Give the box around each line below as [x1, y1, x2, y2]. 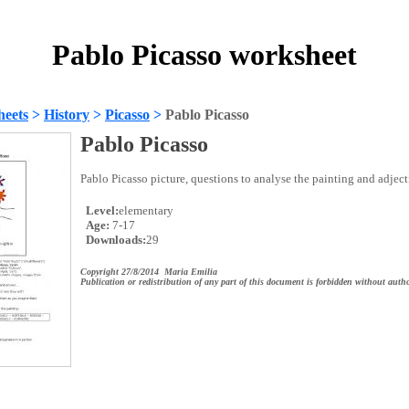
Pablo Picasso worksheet [52, 38, 357, 72]
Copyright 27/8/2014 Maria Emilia [80, 267, 217, 277]
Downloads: [83, 233, 146, 246]
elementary [119, 204, 173, 217]
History [44, 107, 89, 122]
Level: [83, 204, 119, 217]
